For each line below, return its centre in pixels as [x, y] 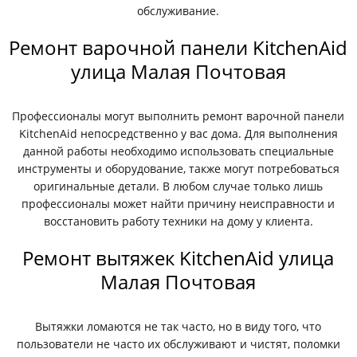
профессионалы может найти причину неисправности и [178, 204]
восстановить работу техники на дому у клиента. [178, 221]
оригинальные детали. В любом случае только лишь [178, 186]
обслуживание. [178, 11]
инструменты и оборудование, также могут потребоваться [178, 169]
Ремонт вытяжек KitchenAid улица [178, 258]
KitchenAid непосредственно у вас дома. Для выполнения [178, 133]
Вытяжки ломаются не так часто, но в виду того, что [178, 326]
